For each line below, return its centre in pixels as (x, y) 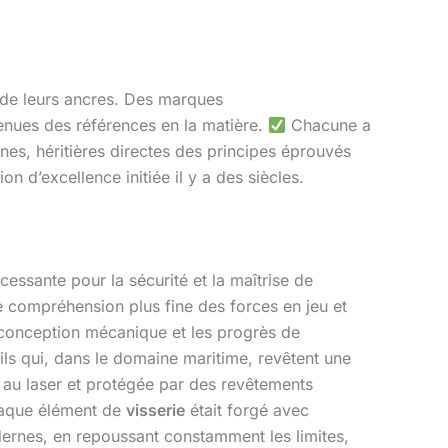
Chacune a (329, 125)
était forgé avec (247, 410)
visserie (155, 410)
